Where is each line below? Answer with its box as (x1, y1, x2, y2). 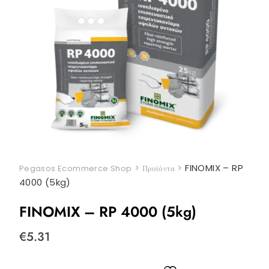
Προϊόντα (142, 163, 175, 175)
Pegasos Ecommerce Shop (19, 163, 132, 175)
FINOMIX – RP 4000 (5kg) (19, 201, 196, 223)
